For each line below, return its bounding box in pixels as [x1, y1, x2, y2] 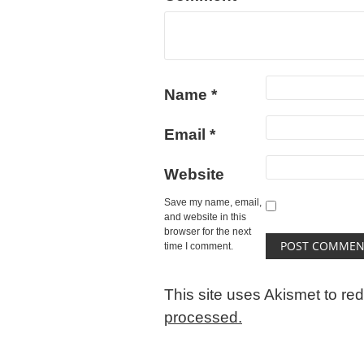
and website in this [164, 211, 246, 223]
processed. [164, 309, 242, 326]
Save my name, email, [164, 197, 262, 208]
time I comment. [164, 240, 233, 252]
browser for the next [164, 226, 251, 237]
